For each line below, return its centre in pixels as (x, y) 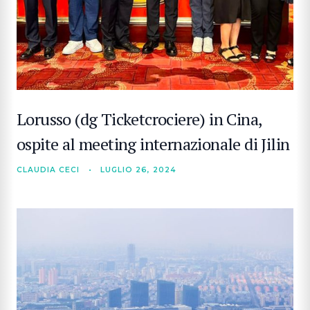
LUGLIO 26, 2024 (138, 170)
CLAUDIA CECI (48, 170)
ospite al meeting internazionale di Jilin (153, 144)
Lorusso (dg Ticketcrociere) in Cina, (139, 119)
